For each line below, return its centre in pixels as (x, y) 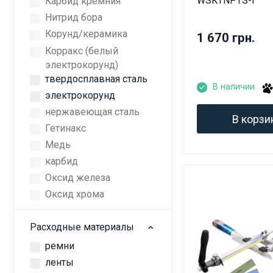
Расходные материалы (82, 227)
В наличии (233, 87)
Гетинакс (66, 128)
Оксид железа (78, 178)
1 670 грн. (226, 38)
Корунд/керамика (86, 34)
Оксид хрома (75, 194)
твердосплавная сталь (96, 79)
